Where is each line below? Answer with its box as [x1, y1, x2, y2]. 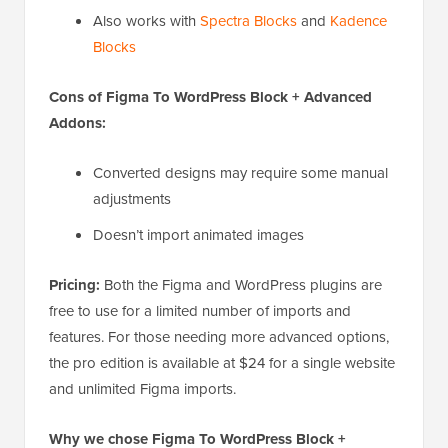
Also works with [93, 10, 200, 32]
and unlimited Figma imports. [49, 378, 236, 400]
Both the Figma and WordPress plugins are [100, 274, 382, 296]
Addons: [49, 112, 106, 135]
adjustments [93, 188, 171, 210]
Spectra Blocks [200, 10, 297, 32]
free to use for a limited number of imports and [49, 300, 351, 322]
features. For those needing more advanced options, [49, 326, 389, 348]
